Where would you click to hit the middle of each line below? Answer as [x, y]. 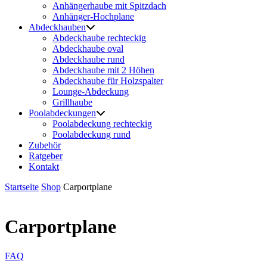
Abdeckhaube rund [89, 59]
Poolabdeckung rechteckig [102, 124]
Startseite [22, 187]
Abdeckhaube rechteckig [99, 38]
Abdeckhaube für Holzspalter [108, 81]
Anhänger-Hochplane [93, 16]
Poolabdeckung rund [91, 134]
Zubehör [45, 145]
